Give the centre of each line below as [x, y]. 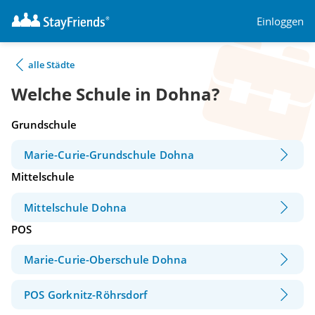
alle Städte [51, 65]
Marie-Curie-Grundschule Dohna [109, 155]
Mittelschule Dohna [76, 207]
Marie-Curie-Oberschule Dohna [106, 260]
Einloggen [280, 21]
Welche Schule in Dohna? [115, 94]
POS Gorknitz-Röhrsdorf [86, 295]
